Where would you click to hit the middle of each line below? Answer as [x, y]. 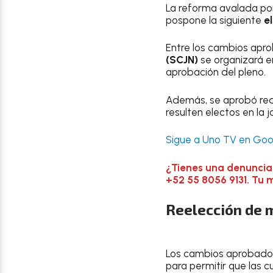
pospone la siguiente [215, 20]
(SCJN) [182, 60]
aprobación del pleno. [216, 72]
